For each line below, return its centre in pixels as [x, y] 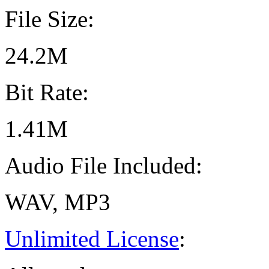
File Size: [50, 19]
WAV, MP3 [58, 202]
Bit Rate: [47, 92]
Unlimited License [92, 239]
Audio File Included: [104, 166]
